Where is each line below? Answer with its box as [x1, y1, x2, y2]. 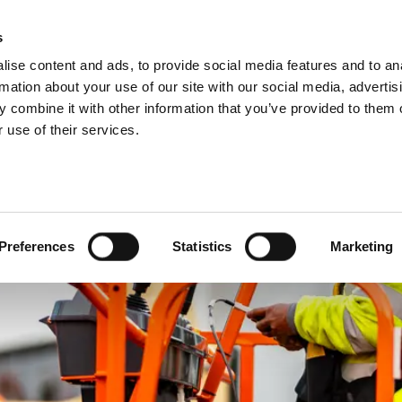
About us [324, 29, 376, 44]
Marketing [329, 239, 394, 254]
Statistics [172, 239, 232, 254]
